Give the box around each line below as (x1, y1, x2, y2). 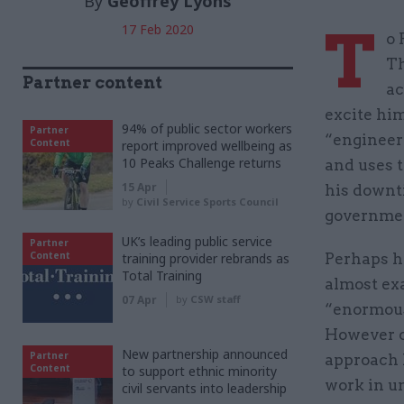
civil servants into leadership (122, 379, 287, 397)
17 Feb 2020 (122, 20, 194, 38)
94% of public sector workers (122, 119, 292, 137)
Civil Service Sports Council (136, 194, 279, 208)
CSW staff (190, 291, 240, 306)
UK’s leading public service (122, 232, 272, 250)
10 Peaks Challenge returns (122, 153, 281, 171)
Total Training (122, 266, 202, 284)
